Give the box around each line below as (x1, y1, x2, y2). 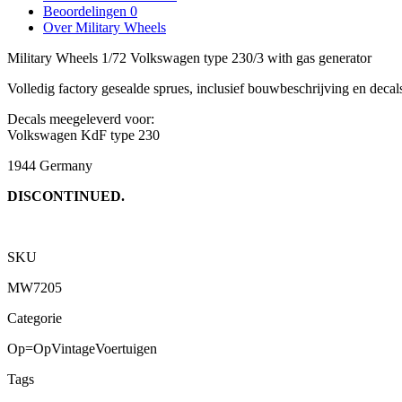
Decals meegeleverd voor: (7, 110, 154, 127)
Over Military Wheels (43, 19, 166, 35)
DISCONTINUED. (7, 188, 125, 204)
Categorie (7, 310, 62, 326)
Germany (36, 157, 92, 173)
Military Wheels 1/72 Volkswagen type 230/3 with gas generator (7, 49, 371, 66)
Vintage (51, 340, 95, 356)
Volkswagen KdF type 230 (7, 127, 160, 143)
